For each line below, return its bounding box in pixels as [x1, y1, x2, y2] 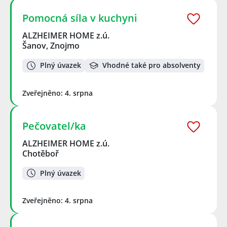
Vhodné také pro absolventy [102, 60, 201, 70]
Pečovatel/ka [22, 119, 86, 133]
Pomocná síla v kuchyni [22, 11, 137, 25]
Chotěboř [22, 147, 59, 159]
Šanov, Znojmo [22, 40, 80, 52]
